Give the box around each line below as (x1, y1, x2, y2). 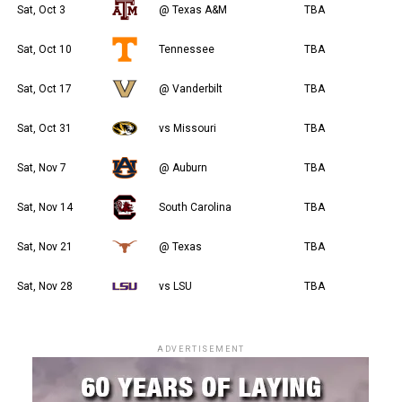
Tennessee (158, 42, 214, 56)
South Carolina (158, 200, 232, 214)
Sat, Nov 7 (16, 161, 66, 174)
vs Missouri (158, 121, 216, 135)
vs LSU (158, 279, 192, 293)
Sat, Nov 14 (16, 200, 73, 214)
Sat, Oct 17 (16, 82, 72, 95)
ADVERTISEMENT (156, 344, 246, 354)
